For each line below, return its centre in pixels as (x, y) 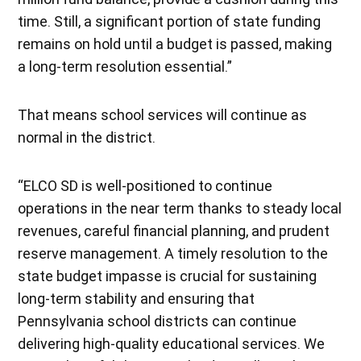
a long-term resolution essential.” (125, 66)
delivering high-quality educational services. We (172, 343)
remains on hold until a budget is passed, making (175, 44)
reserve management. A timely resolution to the (173, 253)
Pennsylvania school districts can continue (158, 321)
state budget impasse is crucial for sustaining (168, 276)
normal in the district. (87, 137)
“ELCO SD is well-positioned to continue (145, 185)
